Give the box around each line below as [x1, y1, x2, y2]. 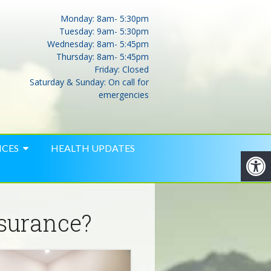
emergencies [99, 88, 149, 100]
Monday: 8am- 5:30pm [60, 12, 149, 24]
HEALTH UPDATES [51, 142, 135, 154]
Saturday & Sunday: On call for [30, 76, 149, 88]
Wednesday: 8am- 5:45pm [47, 38, 149, 50]
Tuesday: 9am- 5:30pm [59, 25, 149, 37]
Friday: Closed [94, 63, 149, 75]
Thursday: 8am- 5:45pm [56, 50, 149, 62]
